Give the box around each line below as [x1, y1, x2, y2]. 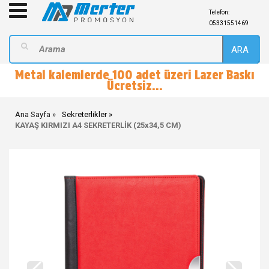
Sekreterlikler [62, 110, 107, 119]
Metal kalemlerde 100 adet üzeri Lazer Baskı [14, 68, 255, 82]
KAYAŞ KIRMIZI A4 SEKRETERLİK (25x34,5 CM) [15, 121, 181, 130]
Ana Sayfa [15, 110, 50, 119]
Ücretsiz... [106, 79, 163, 93]
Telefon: [208, 9, 229, 16]
